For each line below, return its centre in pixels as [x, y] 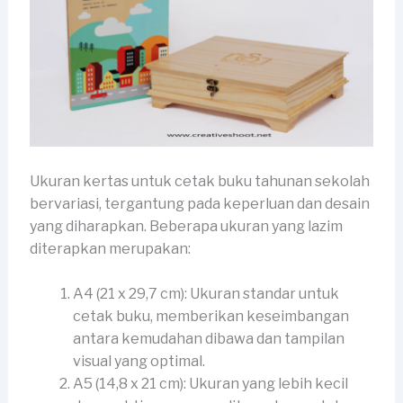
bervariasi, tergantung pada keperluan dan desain [199, 203]
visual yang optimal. [139, 362]
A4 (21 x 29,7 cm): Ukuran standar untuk [206, 294]
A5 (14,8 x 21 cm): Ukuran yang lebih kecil [210, 384]
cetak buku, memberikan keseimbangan [210, 317]
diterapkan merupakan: [110, 248]
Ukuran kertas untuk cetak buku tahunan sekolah [199, 181]
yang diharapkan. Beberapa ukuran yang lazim [186, 226]
